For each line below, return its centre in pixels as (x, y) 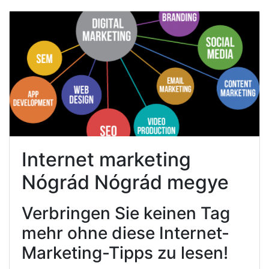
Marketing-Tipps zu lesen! (125, 252)
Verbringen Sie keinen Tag (126, 213)
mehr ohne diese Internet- (125, 233)
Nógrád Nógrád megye (125, 182)
